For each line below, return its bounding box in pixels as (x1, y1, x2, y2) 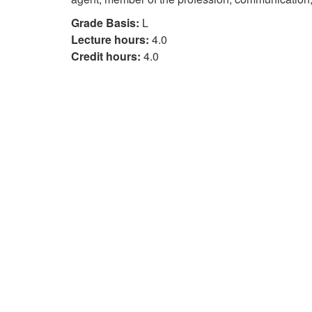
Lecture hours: (71, 31, 149, 47)
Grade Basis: (71, 15, 139, 31)
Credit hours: (71, 48, 141, 64)
